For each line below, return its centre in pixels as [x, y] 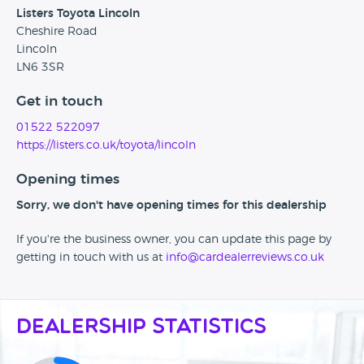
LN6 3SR [40, 68]
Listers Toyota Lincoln [78, 14]
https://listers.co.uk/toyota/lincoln [106, 146]
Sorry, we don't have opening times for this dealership [171, 206]
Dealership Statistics [141, 328]
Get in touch [59, 102]
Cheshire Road [57, 32]
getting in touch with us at [91, 258]
